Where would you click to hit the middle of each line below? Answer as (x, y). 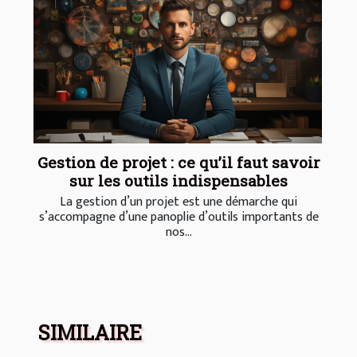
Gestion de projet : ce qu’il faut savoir (178, 163)
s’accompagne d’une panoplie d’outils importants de (178, 218)
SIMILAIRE (90, 333)
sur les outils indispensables (178, 181)
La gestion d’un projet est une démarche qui (178, 202)
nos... (178, 233)
